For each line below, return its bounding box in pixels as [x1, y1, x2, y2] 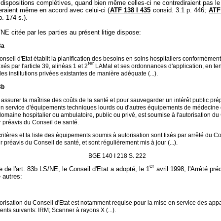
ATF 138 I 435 [110, 6, 150, 14]
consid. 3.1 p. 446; [151, 6, 208, 14]
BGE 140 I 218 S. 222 [88, 152, 146, 159]
